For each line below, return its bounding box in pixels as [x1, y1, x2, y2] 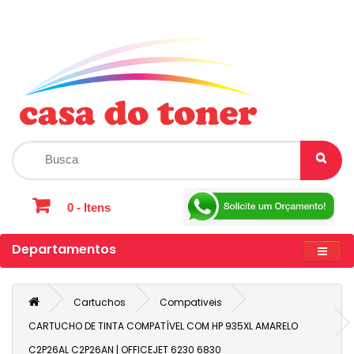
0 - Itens [67, 200, 111, 214]
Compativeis [160, 296, 222, 310]
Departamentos [12, 240, 116, 259]
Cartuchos [73, 296, 126, 310]
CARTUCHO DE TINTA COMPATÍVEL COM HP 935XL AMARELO [28, 319, 298, 333]
